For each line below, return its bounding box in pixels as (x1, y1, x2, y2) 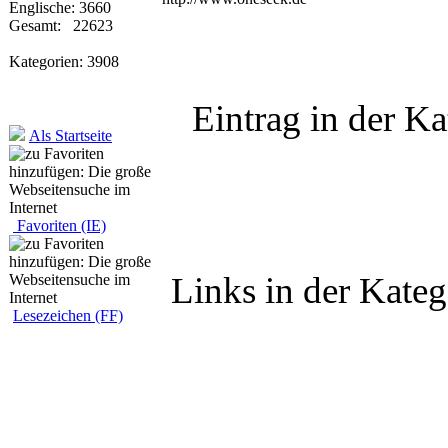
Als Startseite (29, 127, 112, 144)
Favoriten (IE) (13, 217, 106, 234)
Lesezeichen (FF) (13, 307, 123, 324)
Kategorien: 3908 (9, 53, 119, 70)
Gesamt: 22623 (9, 17, 113, 34)
